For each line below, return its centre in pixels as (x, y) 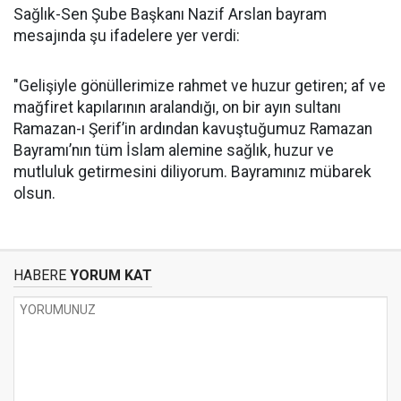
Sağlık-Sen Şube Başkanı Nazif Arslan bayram (170, 14)
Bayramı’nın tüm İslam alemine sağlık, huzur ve (174, 150)
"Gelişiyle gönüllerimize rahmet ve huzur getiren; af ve (200, 86)
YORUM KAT (109, 275)
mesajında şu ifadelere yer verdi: (127, 36)
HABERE (40, 275)
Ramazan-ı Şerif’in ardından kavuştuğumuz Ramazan (193, 129)
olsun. (34, 193)
